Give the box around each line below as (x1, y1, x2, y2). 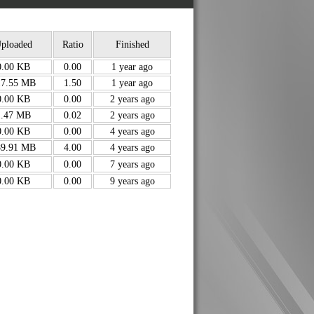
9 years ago (109, 175, 155, 186)
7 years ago (109, 158, 155, 170)
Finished (115, 39, 149, 50)
